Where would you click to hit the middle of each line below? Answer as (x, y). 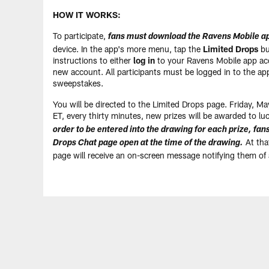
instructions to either (93, 60)
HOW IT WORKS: (87, 15)
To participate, (80, 36)
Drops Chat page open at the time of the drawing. (148, 144)
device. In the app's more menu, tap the (128, 49)
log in (144, 60)
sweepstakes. (78, 83)
